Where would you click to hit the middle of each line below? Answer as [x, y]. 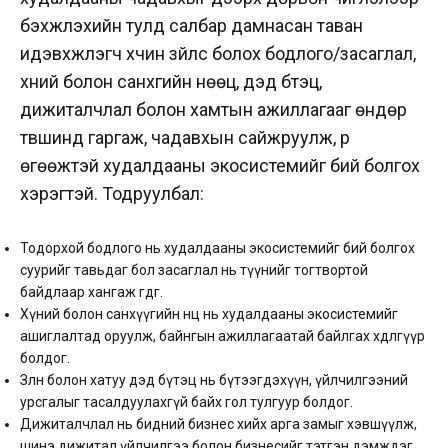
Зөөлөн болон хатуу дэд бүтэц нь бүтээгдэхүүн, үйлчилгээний [214, 379]
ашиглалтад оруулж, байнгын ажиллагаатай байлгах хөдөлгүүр [222, 335]
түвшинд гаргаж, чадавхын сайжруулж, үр [185, 137]
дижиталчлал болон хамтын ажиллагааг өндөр [213, 109]
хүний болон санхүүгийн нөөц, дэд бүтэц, [171, 81]
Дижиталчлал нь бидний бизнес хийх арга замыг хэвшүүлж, [218, 423]
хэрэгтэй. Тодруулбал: [112, 193]
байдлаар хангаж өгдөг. [91, 291]
